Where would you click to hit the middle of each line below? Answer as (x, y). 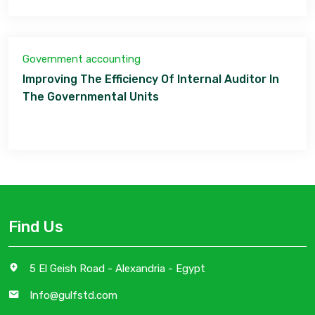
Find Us (36, 227)
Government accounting (82, 59)
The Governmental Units (91, 97)
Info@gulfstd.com (73, 295)
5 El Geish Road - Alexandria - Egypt (117, 269)
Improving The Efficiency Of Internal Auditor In (151, 79)
